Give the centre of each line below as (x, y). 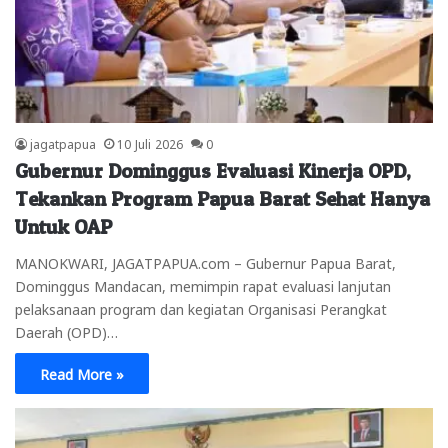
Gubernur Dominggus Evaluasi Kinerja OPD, (213, 170)
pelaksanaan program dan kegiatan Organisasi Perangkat (201, 307)
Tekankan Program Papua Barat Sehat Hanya (222, 198)
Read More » (82, 372)
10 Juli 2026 (150, 142)
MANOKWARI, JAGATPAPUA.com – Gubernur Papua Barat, (205, 261)
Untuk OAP (63, 226)
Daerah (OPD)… (66, 330)
